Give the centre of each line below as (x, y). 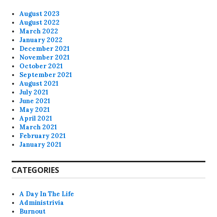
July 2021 (34, 92)
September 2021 (46, 75)
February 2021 (43, 136)
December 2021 (45, 48)
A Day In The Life (47, 194)
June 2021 (35, 101)
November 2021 (45, 57)
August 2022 (40, 22)
